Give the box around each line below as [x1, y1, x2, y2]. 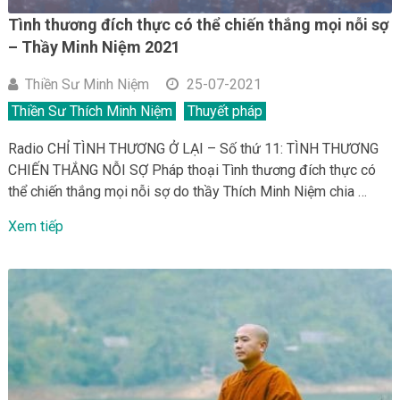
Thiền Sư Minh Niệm [24, 75, 149, 93]
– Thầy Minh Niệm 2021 [7, 37, 180, 56]
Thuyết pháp [187, 102, 262, 120]
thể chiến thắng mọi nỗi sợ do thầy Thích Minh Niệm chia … [7, 182, 367, 200]
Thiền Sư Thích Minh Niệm [11, 102, 172, 120]
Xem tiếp [7, 217, 63, 235]
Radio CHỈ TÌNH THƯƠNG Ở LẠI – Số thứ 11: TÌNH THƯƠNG [7, 139, 379, 157]
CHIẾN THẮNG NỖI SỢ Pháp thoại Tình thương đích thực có [7, 161, 376, 179]
